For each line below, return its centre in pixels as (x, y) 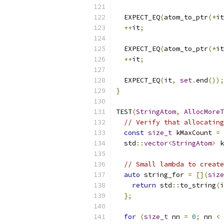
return (144, 185)
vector (156, 143)
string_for (164, 175)
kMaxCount (194, 133)
